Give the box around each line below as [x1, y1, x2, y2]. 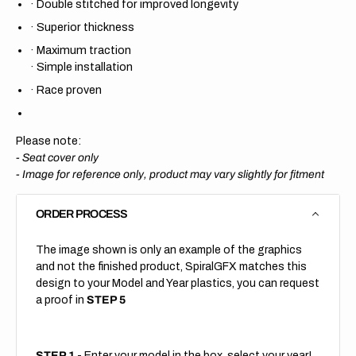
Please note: [16, 134, 81, 147]
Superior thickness [37, 20, 134, 33]
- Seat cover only [16, 151, 99, 164]
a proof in [36, 293, 87, 306]
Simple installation [37, 60, 133, 73]
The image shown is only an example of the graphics [36, 243, 302, 256]
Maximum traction [37, 43, 131, 56]
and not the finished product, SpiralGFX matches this [36, 260, 307, 273]
